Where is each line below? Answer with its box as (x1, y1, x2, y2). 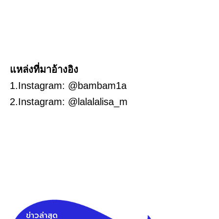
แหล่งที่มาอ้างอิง (10, 64, 78, 75)
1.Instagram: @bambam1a (10, 80, 127, 91)
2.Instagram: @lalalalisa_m (10, 96, 128, 108)
